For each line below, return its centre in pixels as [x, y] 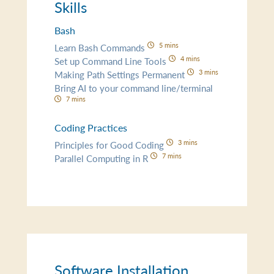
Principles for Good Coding [111, 144]
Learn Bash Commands [101, 47]
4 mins [190, 58]
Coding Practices [91, 128]
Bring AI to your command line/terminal [134, 87]
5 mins [168, 44]
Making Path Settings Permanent [121, 74]
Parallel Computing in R [103, 158]
